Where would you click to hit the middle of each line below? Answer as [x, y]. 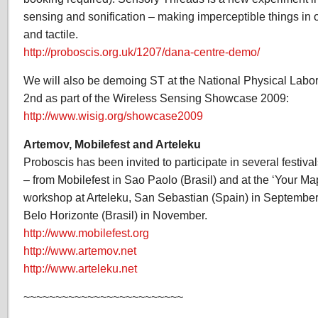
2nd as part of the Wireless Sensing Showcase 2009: [156, 98]
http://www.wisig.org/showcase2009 [113, 116]
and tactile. [51, 34]
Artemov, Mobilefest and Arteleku [112, 144]
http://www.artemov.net [80, 251]
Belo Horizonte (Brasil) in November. [115, 215]
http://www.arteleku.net [80, 268]
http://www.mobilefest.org [86, 233]
